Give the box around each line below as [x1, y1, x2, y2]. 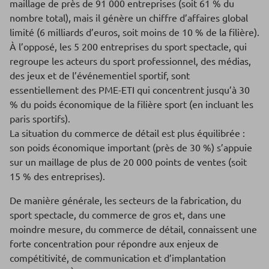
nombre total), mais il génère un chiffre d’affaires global [10, 11, 248, 24]
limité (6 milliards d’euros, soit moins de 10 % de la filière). [10, 26, 259, 38]
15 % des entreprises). [10, 170, 105, 183]
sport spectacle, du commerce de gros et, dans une [10, 208, 226, 221]
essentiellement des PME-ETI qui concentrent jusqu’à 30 [10, 83, 250, 96]
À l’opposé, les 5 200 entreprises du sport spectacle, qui [10, 40, 247, 53]
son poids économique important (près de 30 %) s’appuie [10, 141, 252, 154]
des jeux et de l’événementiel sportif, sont [10, 69, 190, 82]
